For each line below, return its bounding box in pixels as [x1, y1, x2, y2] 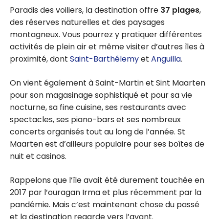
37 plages [160, 4, 199, 16]
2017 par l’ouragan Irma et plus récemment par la [10, 187, 201, 198]
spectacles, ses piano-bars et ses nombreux [10, 114, 181, 126]
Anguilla [151, 53, 181, 65]
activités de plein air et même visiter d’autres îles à [10, 41, 204, 53]
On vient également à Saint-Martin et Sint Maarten [10, 77, 205, 89]
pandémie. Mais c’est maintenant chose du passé [10, 199, 199, 211]
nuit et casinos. [10, 151, 66, 162]
